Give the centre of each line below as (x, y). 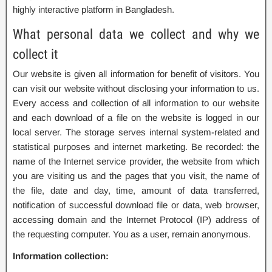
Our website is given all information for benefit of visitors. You (136, 74)
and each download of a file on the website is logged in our (136, 117)
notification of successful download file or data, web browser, (136, 205)
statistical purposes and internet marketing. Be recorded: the (136, 147)
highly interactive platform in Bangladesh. (93, 9)
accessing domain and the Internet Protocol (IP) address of (136, 219)
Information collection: (61, 256)
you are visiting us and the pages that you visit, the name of (136, 176)
